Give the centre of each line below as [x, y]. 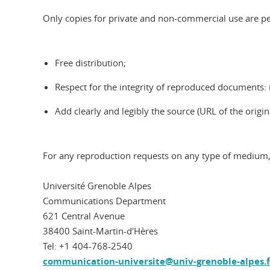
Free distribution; [90, 63]
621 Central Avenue [84, 216]
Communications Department [104, 201]
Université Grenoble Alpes [97, 186]
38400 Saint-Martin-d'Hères [100, 231]
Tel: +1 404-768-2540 [88, 246]
